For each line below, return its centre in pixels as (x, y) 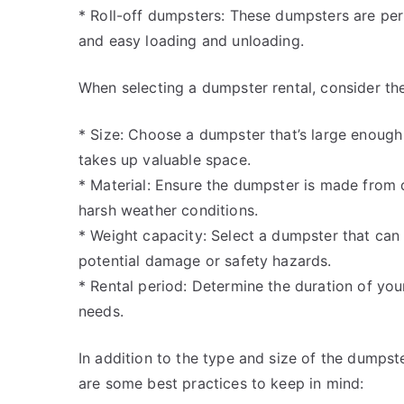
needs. (101, 311)
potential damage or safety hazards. (205, 261)
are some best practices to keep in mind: (221, 383)
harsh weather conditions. (169, 210)
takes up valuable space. (165, 160)
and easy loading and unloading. (191, 41)
